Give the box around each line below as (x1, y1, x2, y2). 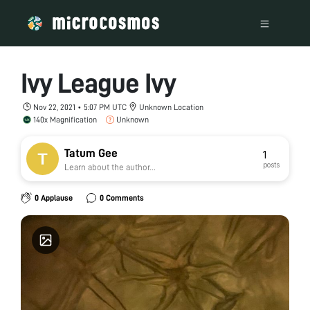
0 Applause (34, 194, 73, 202)
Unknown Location (139, 102, 203, 111)
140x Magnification (33, 115, 97, 124)
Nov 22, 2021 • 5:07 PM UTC (33, 102, 127, 111)
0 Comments (99, 194, 144, 202)
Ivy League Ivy (21, 69, 176, 98)
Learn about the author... (64, 163, 156, 172)
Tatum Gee (64, 147, 118, 159)
